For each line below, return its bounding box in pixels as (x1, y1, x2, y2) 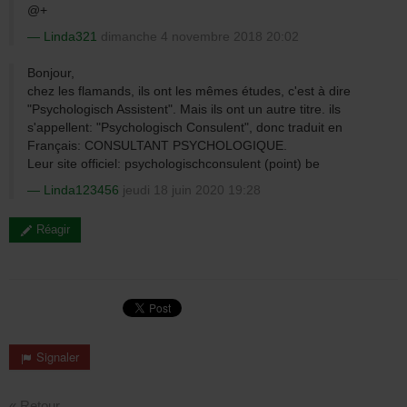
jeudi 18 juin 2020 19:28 (119, 182, 261, 197)
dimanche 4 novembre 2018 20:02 (97, 28, 299, 44)
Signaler (33, 347, 79, 365)
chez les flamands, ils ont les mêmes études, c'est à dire (27, 83, 351, 98)
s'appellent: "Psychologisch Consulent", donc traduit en (27, 119, 342, 134)
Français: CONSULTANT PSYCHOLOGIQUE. (27, 137, 287, 153)
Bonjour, (27, 65, 74, 80)
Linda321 (44, 28, 97, 44)
